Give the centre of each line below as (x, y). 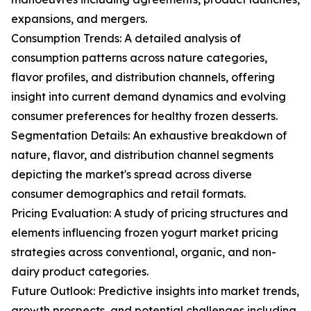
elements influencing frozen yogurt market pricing (145, 233)
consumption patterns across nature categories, (139, 58)
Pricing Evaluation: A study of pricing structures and (150, 213)
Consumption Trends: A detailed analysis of (126, 39)
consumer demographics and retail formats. (128, 194)
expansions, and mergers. (79, 19)
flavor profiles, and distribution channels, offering (143, 77)
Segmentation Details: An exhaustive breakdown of (149, 136)
